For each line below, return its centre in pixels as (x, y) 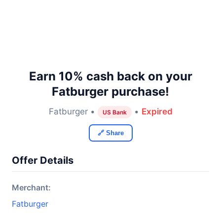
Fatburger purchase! (110, 92)
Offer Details (43, 160)
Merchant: (31, 187)
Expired (157, 111)
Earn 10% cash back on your (110, 76)
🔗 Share (110, 133)
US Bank (114, 112)
